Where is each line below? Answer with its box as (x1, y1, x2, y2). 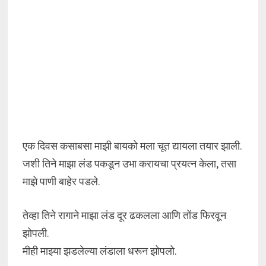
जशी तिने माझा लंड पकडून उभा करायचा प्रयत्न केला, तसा (22, 157, 236, 170)
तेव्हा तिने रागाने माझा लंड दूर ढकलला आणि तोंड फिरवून (22, 208, 226, 222)
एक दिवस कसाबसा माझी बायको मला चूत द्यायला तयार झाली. (22, 139, 242, 153)
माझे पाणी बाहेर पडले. (22, 175, 100, 188)
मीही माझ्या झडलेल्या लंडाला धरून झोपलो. (22, 244, 177, 258)
